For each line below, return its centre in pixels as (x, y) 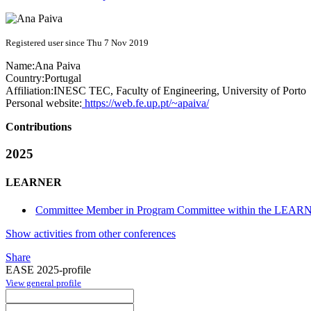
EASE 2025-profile (48, 269)
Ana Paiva (58, 66)
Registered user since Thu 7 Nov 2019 (77, 43)
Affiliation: (30, 91)
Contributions (39, 127)
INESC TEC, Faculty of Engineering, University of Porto (180, 91)
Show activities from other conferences (91, 233)
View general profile (43, 283)
